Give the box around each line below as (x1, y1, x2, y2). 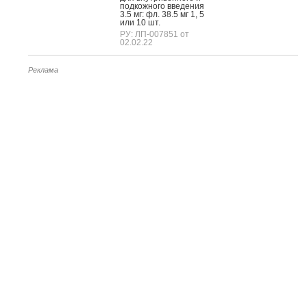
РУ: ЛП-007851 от (120, 29, 189, 39)
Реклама (28, 65, 58, 74)
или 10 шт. (120, 17, 160, 27)
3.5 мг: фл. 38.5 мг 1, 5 (120, 9, 204, 19)
